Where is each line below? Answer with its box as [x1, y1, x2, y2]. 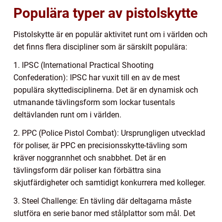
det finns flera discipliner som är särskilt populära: [13, 42, 187, 52]
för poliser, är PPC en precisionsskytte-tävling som [13, 140, 187, 150]
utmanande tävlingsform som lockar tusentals [13, 97, 175, 107]
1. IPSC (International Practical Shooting [13, 60, 154, 70]
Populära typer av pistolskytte [13, 4, 198, 21]
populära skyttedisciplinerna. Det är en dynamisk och [13, 85, 198, 95]
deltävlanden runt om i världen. [13, 110, 121, 119]
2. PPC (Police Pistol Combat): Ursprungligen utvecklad [13, 128, 205, 138]
